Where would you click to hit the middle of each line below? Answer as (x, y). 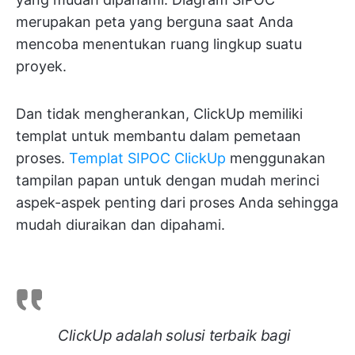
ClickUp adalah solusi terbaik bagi (175, 336)
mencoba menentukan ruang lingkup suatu (159, 44)
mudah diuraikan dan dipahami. (120, 225)
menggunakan (276, 158)
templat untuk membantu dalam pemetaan (158, 136)
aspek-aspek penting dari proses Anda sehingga (177, 203)
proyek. (41, 67)
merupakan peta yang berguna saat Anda (155, 22)
